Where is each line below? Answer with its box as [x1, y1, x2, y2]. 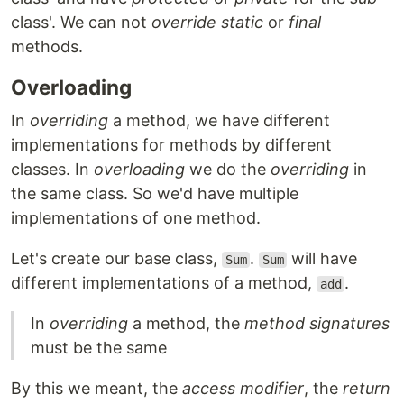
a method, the [128, 314, 244, 333]
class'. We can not [11, 13, 151, 32]
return [343, 379, 390, 398]
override [151, 13, 216, 32]
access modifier [182, 379, 304, 398]
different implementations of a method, [11, 273, 317, 292]
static [221, 13, 263, 32]
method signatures [244, 314, 390, 333]
